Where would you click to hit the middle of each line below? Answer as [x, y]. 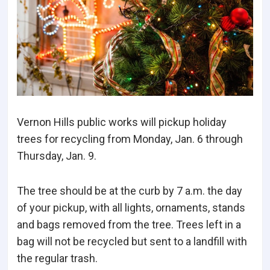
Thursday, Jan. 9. [57, 156]
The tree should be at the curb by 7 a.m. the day [130, 191]
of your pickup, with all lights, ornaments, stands [131, 208]
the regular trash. [57, 259]
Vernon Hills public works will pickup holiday [122, 122]
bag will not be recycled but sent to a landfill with [132, 242]
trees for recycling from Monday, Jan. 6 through [130, 139]
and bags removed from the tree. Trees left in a [129, 225]
